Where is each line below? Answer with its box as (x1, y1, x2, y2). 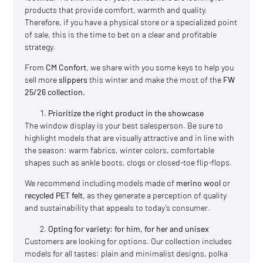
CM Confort (46, 62, 87, 73)
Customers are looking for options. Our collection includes (25, 235, 232, 246)
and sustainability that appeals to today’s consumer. (25, 203, 211, 213)
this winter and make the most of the (87, 75, 224, 85)
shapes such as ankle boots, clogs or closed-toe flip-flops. (25, 157, 232, 167)
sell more (25, 75, 59, 85)
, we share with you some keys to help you (86, 62, 234, 73)
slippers (59, 75, 88, 85)
